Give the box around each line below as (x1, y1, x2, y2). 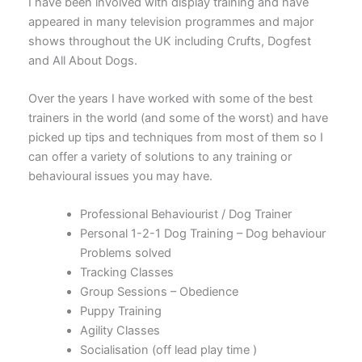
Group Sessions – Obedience (79, 284, 238, 300)
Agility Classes (79, 323, 160, 339)
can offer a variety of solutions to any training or (28, 149, 292, 165)
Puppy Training (79, 304, 162, 319)
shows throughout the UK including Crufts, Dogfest (28, 33, 311, 48)
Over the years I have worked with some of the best (28, 91, 313, 107)
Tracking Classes (79, 265, 174, 280)
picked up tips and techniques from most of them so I (28, 130, 323, 145)
